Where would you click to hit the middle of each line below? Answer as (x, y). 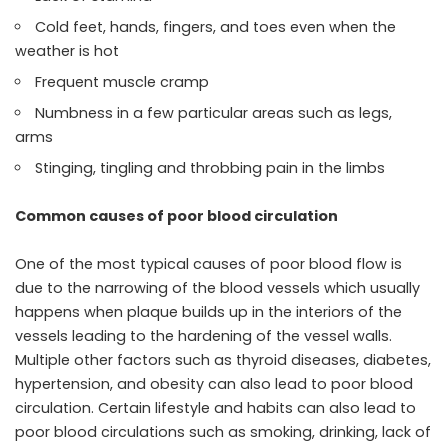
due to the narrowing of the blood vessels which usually (217, 287)
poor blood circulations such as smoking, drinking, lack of (223, 431)
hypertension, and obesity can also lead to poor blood (214, 383)
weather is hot (67, 50)
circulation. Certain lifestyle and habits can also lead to (215, 407)
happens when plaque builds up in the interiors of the (208, 311)
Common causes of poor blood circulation (176, 215)
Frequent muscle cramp (122, 81)
